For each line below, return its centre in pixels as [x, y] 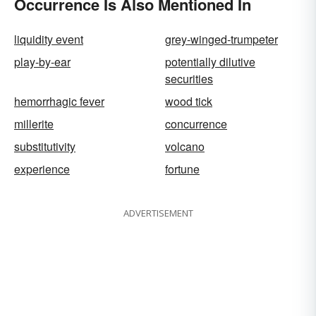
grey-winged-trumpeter [221, 39]
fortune [182, 169]
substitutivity [45, 146]
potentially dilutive [210, 61]
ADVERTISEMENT [158, 213]
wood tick [189, 101]
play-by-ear [42, 61]
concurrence [196, 123]
